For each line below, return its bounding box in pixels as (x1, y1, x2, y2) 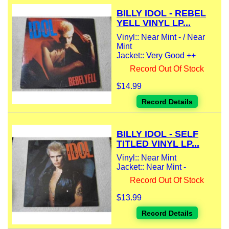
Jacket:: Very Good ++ (117, 51, 196, 60)
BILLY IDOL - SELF (117, 129, 198, 140)
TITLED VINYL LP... (117, 139, 199, 149)
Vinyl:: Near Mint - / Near (117, 33, 205, 42)
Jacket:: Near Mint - (117, 163, 186, 172)
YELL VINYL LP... (117, 18, 191, 29)
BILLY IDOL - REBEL (117, 8, 206, 19)
